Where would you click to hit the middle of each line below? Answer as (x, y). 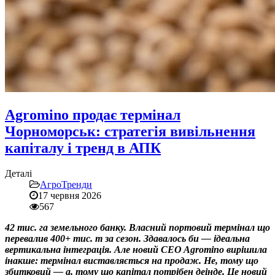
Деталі (18, 174)
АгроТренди (66, 185)
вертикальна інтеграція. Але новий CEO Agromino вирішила (136, 250)
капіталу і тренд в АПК (83, 148)
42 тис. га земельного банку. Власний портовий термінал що (137, 228)
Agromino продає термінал (93, 114)
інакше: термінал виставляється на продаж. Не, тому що (132, 261)
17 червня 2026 (70, 196)
